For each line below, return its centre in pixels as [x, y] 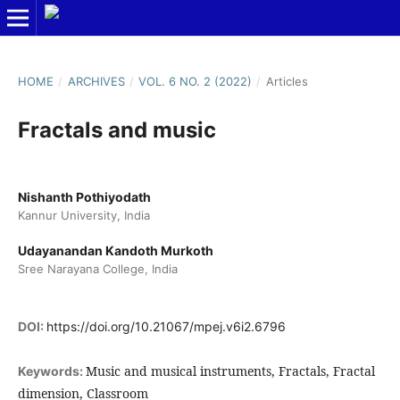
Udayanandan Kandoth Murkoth [115, 250]
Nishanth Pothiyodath [84, 196]
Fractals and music [117, 129]
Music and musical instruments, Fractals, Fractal [230, 371]
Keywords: [51, 371]
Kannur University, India [83, 215]
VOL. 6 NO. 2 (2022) [196, 81]
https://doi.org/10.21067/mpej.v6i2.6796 [166, 327]
